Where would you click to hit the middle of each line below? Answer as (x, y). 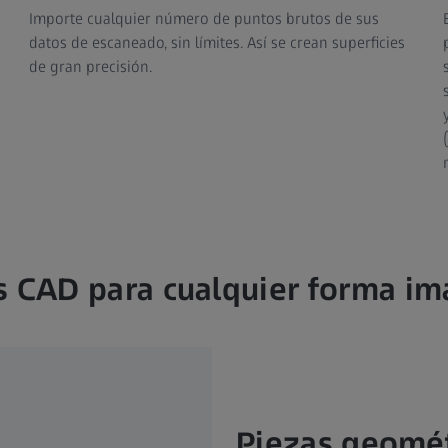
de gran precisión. (91, 67)
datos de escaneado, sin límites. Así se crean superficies (217, 43)
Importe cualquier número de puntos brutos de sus (204, 19)
